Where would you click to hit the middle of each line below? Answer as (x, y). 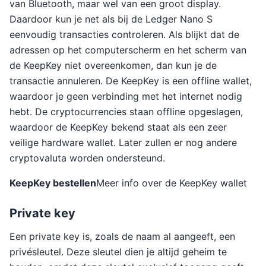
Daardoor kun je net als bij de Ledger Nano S (111, 19)
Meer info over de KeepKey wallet (172, 183)
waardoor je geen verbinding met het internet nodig (126, 96)
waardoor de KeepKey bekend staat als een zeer (118, 127)
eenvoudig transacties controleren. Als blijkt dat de (124, 34)
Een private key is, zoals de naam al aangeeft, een (122, 236)
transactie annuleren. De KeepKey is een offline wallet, (131, 81)
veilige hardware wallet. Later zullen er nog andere (123, 142)
